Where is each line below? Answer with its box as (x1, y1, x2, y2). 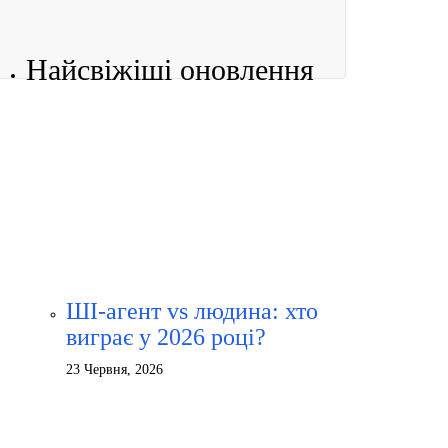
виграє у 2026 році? (66, 324, 266, 350)
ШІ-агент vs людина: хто (66, 298, 318, 324)
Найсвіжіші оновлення (26, 53, 314, 86)
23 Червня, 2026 (66, 362, 163, 377)
